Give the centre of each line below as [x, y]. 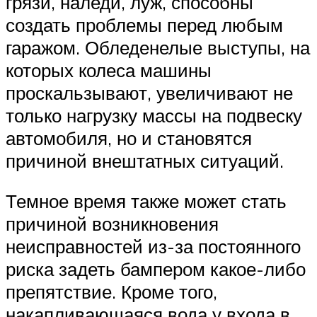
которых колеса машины [109, 70]
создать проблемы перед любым [144, 24]
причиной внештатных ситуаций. [145, 160]
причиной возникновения [112, 224]
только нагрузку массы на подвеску [154, 115]
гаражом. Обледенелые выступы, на [158, 47]
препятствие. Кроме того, [111, 292]
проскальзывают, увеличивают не [149, 92]
